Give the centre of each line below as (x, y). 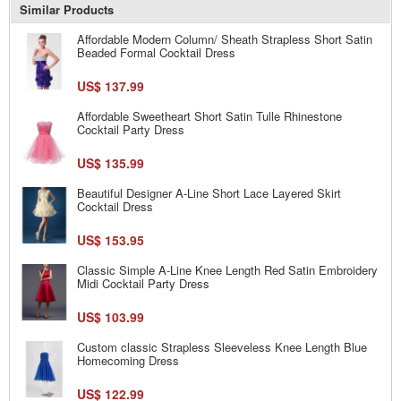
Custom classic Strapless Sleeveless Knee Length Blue (222, 346)
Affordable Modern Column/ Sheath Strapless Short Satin (225, 38)
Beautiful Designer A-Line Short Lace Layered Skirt (209, 192)
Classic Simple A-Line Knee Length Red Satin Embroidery (227, 269)
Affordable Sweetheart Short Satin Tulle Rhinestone (209, 115)
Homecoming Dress (128, 360)
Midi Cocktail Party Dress (143, 283)
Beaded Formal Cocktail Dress (156, 52)
